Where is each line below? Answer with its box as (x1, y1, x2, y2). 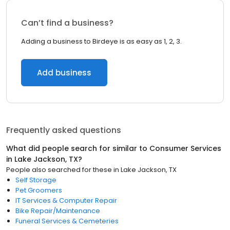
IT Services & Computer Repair (15, 196, 117, 205)
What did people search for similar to (6, 143, 149, 154)
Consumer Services (149, 143, 221, 154)
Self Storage (15, 175, 56, 185)
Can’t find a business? (21, 17, 113, 29)
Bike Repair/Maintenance (15, 206, 100, 216)
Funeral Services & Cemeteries (15, 216, 119, 226)
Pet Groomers (15, 185, 62, 195)
